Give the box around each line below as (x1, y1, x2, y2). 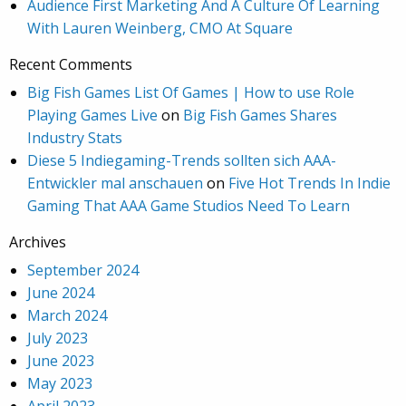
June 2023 (27, 351, 94, 372)
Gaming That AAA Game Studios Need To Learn (27, 196, 350, 217)
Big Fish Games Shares (183, 105, 337, 126)
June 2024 (27, 283, 94, 304)
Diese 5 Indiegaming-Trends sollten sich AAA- (27, 150, 336, 171)
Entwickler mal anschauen (27, 173, 203, 194)
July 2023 (27, 328, 88, 349)
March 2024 (27, 305, 107, 326)
